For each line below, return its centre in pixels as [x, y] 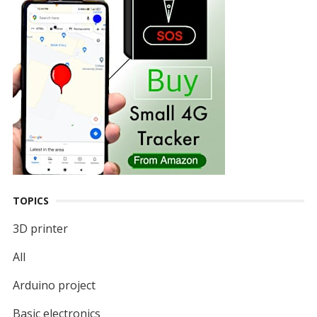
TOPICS [30, 201]
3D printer [40, 229]
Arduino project [54, 285]
